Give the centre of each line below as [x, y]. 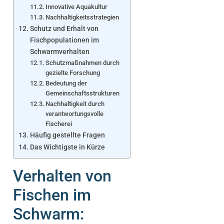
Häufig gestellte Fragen [67, 135]
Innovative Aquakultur [77, 6]
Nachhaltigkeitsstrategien [82, 17]
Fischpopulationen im [64, 40]
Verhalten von [62, 176]
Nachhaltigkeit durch [75, 103]
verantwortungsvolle [75, 113]
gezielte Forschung [73, 72]
